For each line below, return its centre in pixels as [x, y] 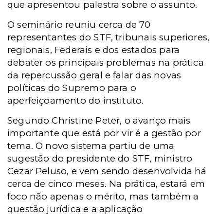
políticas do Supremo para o [72, 88]
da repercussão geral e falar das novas [94, 75]
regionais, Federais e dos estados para [94, 50]
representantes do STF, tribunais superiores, [109, 37]
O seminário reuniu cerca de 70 [79, 25]
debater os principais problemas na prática [106, 63]
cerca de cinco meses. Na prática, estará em [106, 184]
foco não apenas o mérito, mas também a [103, 196]
